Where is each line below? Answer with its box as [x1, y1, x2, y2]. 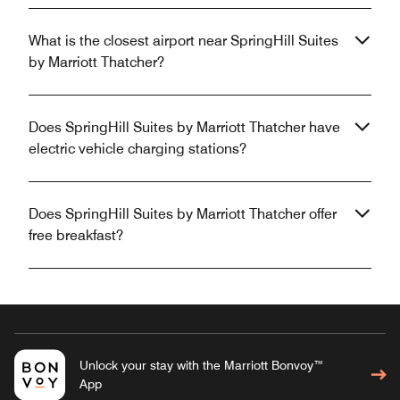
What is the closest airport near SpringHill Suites [29, 31, 338, 49]
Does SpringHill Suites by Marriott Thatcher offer [29, 204, 337, 222]
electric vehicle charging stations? [29, 139, 246, 157]
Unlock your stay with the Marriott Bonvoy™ [79, 357, 324, 372]
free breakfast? [29, 226, 123, 244]
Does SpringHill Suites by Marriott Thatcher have [29, 118, 340, 136]
